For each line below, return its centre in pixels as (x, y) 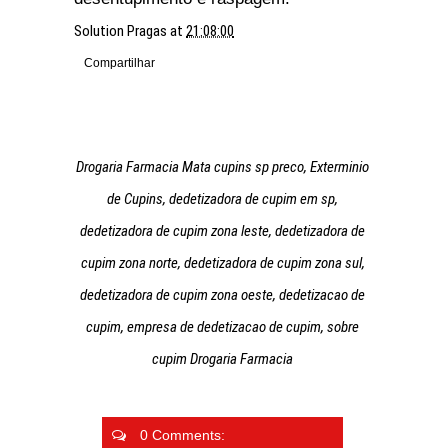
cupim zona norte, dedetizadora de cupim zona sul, (222, 263)
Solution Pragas (122, 31)
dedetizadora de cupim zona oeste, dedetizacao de (222, 295)
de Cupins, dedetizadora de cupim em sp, (222, 199)
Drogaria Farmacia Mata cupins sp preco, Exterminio (222, 167)
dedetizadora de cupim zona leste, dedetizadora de (222, 231)
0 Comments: (180, 435)
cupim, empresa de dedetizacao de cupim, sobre (222, 327)
